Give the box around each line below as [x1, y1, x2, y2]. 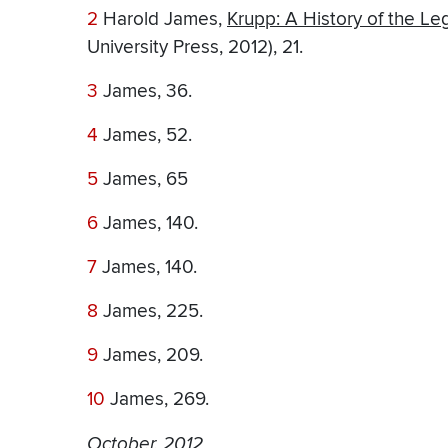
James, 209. [98, 344, 203, 368]
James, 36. [98, 80, 192, 104]
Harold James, [98, 8, 227, 32]
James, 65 [98, 168, 188, 192]
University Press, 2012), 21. [87, 36, 303, 60]
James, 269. [105, 388, 209, 412]
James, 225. [98, 300, 203, 324]
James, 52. [98, 124, 192, 148]
